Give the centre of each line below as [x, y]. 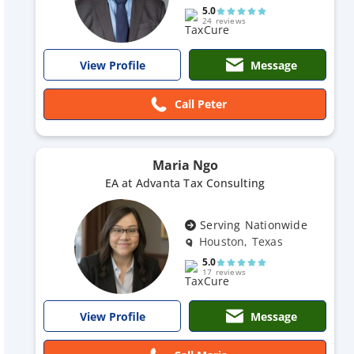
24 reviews [224, 21]
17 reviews [224, 272]
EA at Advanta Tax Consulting [185, 183]
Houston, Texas [241, 241]
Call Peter [201, 104]
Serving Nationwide [252, 225]
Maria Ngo [185, 165]
